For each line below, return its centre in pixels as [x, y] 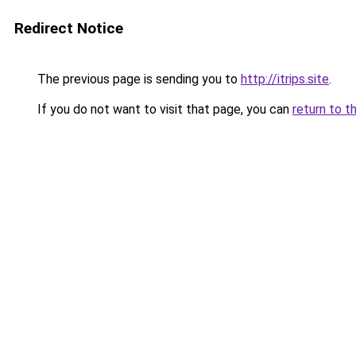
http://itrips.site [285, 79]
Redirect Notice [69, 28]
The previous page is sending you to [137, 79]
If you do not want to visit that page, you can [163, 109]
